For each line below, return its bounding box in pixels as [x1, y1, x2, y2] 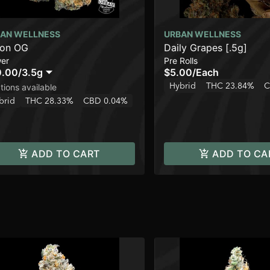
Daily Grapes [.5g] [164, 42, 247, 54]
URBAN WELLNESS [164, 29, 241, 40]
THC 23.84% [206, 80, 254, 92]
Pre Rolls [164, 55, 198, 66]
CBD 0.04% [83, 95, 128, 107]
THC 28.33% [25, 95, 74, 107]
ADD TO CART [31, 148, 100, 160]
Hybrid [169, 80, 196, 92]
